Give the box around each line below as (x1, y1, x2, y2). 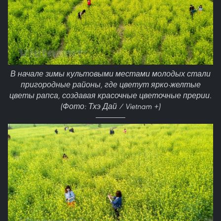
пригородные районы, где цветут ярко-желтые (20, 80, 201, 90)
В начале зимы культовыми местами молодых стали (10, 69, 211, 79)
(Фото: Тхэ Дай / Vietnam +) (60, 102, 161, 111)
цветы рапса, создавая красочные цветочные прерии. (9, 91, 212, 101)
